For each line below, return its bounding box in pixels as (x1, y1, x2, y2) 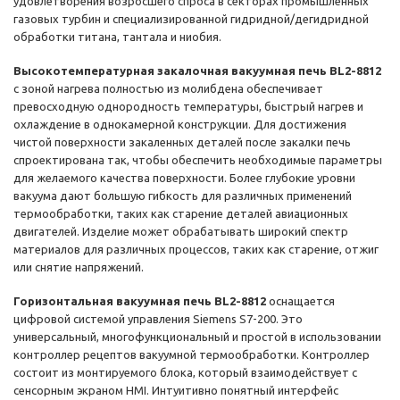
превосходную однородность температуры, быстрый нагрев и (13, 100, 363, 113)
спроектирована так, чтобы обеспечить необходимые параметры (13, 154, 382, 167)
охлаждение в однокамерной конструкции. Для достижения (13, 118, 346, 131)
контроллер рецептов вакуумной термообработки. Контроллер (13, 348, 370, 362)
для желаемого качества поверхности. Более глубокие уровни (13, 171, 355, 185)
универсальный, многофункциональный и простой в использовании (13, 330, 381, 344)
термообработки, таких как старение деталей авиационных (13, 207, 348, 221)
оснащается (266, 295, 335, 308)
